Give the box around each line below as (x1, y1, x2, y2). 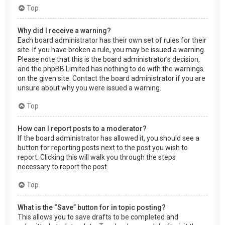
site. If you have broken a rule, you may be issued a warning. (18, 45, 205, 54)
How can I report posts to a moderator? (18, 124, 147, 133)
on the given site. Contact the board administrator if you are (18, 74, 205, 82)
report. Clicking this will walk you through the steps (18, 153, 176, 161)
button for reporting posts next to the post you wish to (18, 143, 188, 152)
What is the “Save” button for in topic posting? (18, 203, 166, 211)
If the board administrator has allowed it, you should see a (18, 134, 199, 142)
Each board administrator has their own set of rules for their (18, 36, 206, 44)
